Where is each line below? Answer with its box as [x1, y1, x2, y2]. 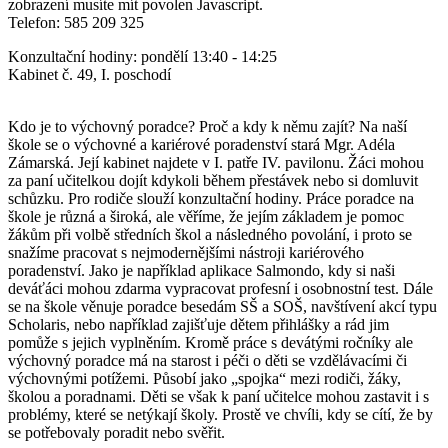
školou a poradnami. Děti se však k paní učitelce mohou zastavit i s [8, 387, 429, 405]
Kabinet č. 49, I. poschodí [8, 65, 171, 83]
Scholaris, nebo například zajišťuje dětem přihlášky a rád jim [8, 315, 389, 333]
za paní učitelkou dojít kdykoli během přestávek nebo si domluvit [8, 171, 418, 189]
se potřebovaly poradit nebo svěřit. [8, 423, 225, 441]
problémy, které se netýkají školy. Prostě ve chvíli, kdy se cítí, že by [8, 405, 433, 423]
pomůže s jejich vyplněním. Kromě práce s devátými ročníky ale [8, 333, 413, 351]
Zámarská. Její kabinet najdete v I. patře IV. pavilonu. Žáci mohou [8, 153, 424, 171]
